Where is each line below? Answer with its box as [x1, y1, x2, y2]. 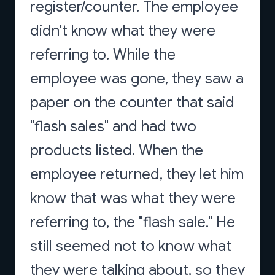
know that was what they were [30, 189, 236, 207]
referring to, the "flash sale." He [30, 213, 235, 231]
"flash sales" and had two [30, 117, 196, 136]
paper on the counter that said [30, 93, 234, 112]
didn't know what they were [30, 21, 215, 40]
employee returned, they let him [30, 165, 244, 184]
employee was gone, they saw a [30, 69, 244, 88]
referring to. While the [30, 45, 176, 64]
